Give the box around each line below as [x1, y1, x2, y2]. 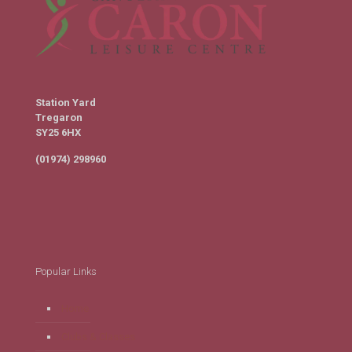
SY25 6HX [35, 126, 81, 138]
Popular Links [35, 266, 97, 277]
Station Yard [35, 97, 96, 108]
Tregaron [35, 112, 82, 123]
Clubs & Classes [61, 331, 135, 343]
